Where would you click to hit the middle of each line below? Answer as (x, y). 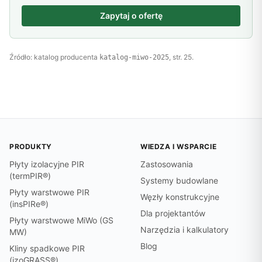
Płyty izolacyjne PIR (47, 164)
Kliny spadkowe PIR (47, 248)
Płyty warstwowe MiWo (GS (61, 220)
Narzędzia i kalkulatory (185, 230)
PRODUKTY (31, 146)
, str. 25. (181, 57)
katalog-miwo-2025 (134, 57)
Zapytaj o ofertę (131, 15)
